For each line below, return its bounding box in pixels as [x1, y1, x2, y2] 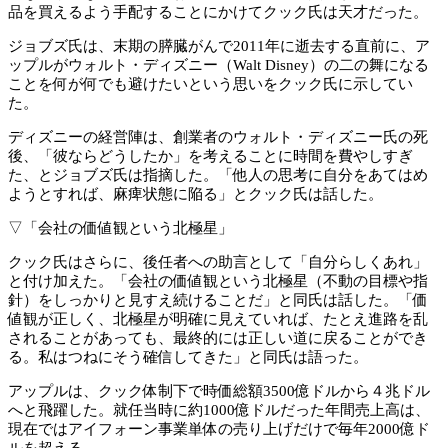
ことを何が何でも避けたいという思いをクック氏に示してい [8, 75, 413, 92]
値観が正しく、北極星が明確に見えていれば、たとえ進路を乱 [8, 310, 428, 327]
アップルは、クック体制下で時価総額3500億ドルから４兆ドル [8, 382, 430, 399]
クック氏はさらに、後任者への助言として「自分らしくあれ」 [8, 253, 428, 270]
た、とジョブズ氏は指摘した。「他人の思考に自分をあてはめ [8, 166, 428, 183]
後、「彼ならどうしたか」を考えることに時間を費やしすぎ [8, 147, 413, 164]
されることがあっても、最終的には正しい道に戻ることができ [8, 329, 428, 346]
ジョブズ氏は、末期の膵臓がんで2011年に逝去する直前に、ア [8, 37, 430, 54]
